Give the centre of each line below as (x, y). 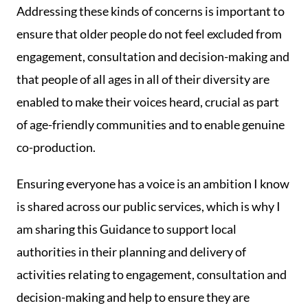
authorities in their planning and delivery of (131, 252)
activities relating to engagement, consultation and (152, 274)
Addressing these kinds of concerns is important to (151, 11)
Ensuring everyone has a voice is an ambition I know (153, 184)
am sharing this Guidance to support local (126, 229)
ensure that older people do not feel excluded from (149, 34)
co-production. (56, 147)
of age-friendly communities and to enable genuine (151, 124)
